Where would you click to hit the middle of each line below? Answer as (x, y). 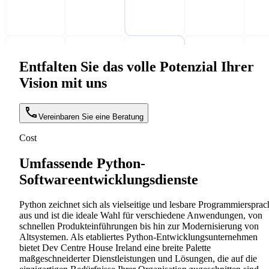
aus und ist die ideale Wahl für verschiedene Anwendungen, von (141, 216)
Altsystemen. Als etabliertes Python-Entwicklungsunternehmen (138, 237)
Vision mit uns (63, 83)
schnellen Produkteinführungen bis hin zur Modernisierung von (139, 226)
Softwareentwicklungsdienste (109, 179)
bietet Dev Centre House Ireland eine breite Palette (115, 248)
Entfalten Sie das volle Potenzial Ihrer (137, 66)
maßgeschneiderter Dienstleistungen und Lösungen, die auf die (138, 259)
